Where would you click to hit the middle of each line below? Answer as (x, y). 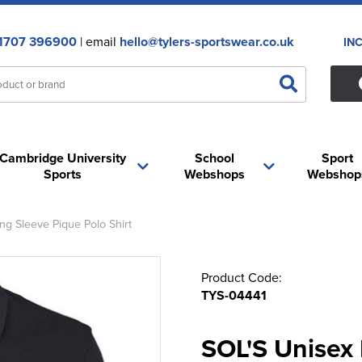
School (215, 158)
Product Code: (242, 277)
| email (98, 41)
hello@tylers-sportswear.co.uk (206, 42)
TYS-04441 (234, 295)
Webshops (215, 174)
